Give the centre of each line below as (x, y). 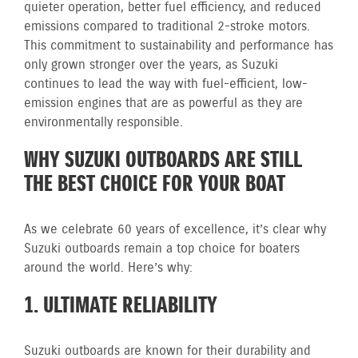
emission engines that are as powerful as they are (163, 103)
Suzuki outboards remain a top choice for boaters (162, 249)
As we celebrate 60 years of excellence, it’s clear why (175, 230)
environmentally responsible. (103, 123)
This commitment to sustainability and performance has (179, 46)
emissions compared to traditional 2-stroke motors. (167, 27)
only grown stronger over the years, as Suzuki (151, 65)
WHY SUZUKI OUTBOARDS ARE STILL (163, 161)
